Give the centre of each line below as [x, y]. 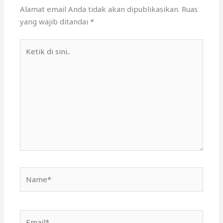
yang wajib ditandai [55, 22]
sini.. [27, 69]
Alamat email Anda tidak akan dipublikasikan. [100, 9]
